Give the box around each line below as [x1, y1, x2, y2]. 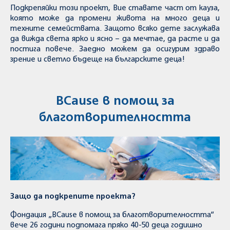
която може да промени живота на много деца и [10, 15, 220, 22]
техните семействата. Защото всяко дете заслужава [10, 25, 220, 32]
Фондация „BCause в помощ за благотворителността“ [10, 212, 214, 219]
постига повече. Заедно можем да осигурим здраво [10, 46, 220, 53]
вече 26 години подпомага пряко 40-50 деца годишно [10, 222, 202, 229]
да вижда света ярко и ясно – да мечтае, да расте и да [10, 35, 220, 43]
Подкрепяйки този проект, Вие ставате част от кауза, [10, 5, 220, 12]
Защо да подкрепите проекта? [10, 193, 136, 200]
